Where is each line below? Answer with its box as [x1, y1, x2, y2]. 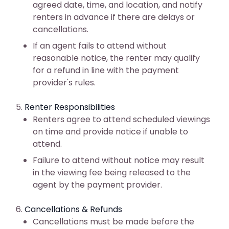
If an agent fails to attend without [33, 40, 167, 52]
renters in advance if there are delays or [33, 11, 195, 23]
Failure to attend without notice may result [33, 154, 204, 166]
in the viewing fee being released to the [33, 167, 191, 178]
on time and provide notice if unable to [33, 126, 188, 138]
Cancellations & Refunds [25, 203, 122, 215]
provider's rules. [33, 77, 96, 88]
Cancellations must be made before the [33, 216, 194, 227]
